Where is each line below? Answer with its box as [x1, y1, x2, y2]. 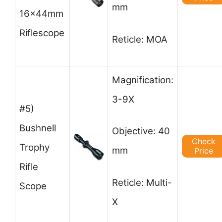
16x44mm [19, 7, 63, 19]
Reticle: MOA [112, 33, 167, 45]
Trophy [19, 141, 50, 153]
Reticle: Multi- [112, 176, 172, 188]
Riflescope [19, 27, 64, 39]
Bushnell [19, 122, 56, 134]
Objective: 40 [112, 125, 170, 137]
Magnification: [112, 74, 173, 86]
